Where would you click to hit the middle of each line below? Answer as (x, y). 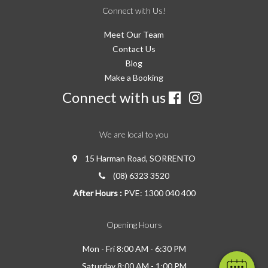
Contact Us (134, 48)
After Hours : (97, 193)
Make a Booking (134, 77)
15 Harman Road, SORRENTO (140, 158)
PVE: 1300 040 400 (159, 193)
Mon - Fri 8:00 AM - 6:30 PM (134, 248)
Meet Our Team (134, 34)
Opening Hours (134, 224)
